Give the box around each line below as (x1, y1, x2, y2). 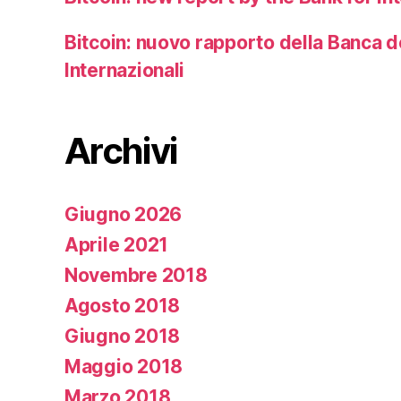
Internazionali (64, 58, 185, 81)
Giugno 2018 (64, 324, 181, 347)
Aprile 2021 (64, 233, 169, 256)
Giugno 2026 (64, 202, 183, 226)
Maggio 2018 (64, 354, 183, 378)
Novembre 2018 (64, 263, 208, 286)
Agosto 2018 (64, 294, 181, 317)
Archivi (64, 128, 177, 173)
